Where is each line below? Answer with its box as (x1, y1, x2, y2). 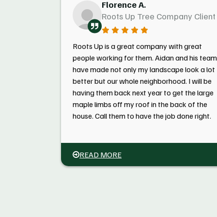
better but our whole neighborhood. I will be (73, 76, 212, 86)
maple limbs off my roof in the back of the (73, 99, 207, 109)
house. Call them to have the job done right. (73, 111, 211, 121)
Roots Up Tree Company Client (102, 11, 216, 21)
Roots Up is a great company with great (73, 41, 202, 51)
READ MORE (79, 150, 122, 159)
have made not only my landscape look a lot (73, 64, 215, 74)
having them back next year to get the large (73, 88, 214, 97)
